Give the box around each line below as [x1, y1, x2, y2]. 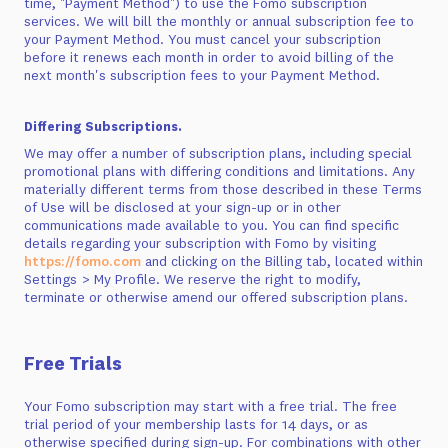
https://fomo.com [24, 252, 141, 270]
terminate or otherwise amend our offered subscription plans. [24, 288, 408, 306]
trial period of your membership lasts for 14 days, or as [24, 415, 368, 433]
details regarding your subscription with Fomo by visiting [24, 234, 376, 252]
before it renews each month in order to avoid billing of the [24, 48, 394, 66]
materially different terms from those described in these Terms [24, 180, 422, 198]
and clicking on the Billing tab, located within [141, 252, 423, 270]
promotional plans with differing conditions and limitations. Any [24, 162, 415, 180]
